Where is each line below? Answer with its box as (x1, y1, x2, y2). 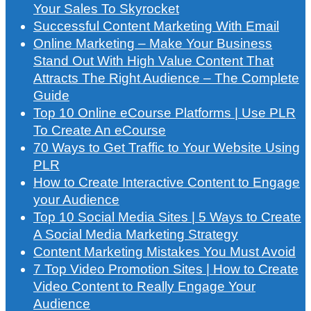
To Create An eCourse (33, 123, 166, 138)
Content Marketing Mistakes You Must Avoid (33, 244, 296, 260)
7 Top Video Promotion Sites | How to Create (33, 262, 299, 277)
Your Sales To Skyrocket (33, 1, 179, 17)
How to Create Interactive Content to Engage (33, 175, 300, 190)
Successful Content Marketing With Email (33, 19, 279, 34)
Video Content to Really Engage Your (33, 279, 255, 294)
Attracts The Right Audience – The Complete (33, 71, 299, 86)
